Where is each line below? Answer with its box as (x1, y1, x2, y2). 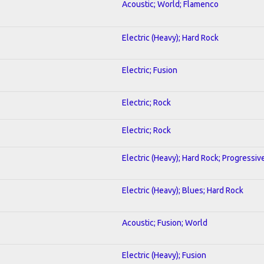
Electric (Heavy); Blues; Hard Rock (122, 185, 243, 195)
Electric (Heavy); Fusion (122, 250, 206, 260)
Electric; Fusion (122, 65, 177, 75)
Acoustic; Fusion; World (122, 217, 207, 227)
